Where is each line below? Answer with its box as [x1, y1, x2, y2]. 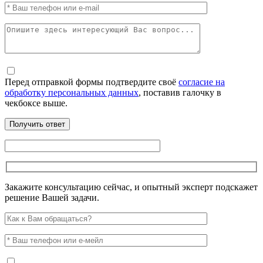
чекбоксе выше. [5, 97, 68, 108]
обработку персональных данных [5, 87, 139, 97]
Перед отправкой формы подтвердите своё [5, 76, 178, 87]
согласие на [178, 76, 225, 87]
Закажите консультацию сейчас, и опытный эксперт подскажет [5, 182, 258, 193]
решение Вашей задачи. [5, 193, 99, 203]
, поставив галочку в [139, 87, 221, 97]
